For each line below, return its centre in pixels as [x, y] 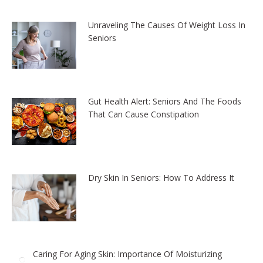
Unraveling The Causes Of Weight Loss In [167, 25]
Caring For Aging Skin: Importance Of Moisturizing [127, 254]
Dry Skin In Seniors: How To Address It [161, 177]
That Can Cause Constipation [144, 114]
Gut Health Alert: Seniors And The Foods [165, 101]
